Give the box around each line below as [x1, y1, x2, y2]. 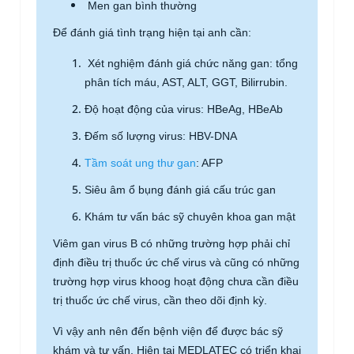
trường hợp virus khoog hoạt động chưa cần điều [53, 275, 299, 288]
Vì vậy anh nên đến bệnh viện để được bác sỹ [53, 325, 283, 337]
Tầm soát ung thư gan [85, 156, 196, 169]
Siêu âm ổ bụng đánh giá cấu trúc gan [85, 183, 276, 196]
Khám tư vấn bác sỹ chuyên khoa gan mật [85, 210, 296, 223]
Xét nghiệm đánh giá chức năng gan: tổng [85, 57, 298, 70]
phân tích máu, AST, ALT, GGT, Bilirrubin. [85, 76, 288, 88]
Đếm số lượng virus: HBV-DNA [85, 130, 237, 142]
